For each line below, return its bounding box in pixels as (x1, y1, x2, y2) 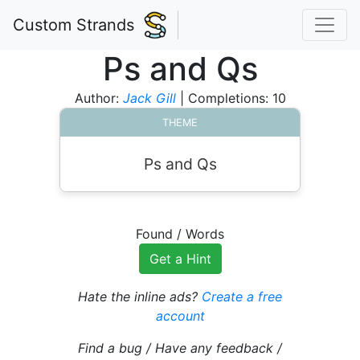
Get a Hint (149, 251, 211, 267)
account (155, 308, 205, 324)
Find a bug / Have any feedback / (78, 340, 282, 356)
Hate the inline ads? (78, 288, 202, 305)
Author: (74, 90, 123, 106)
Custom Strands (13, 15, 134, 35)
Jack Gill (122, 90, 176, 106)
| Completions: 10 (175, 90, 286, 106)
